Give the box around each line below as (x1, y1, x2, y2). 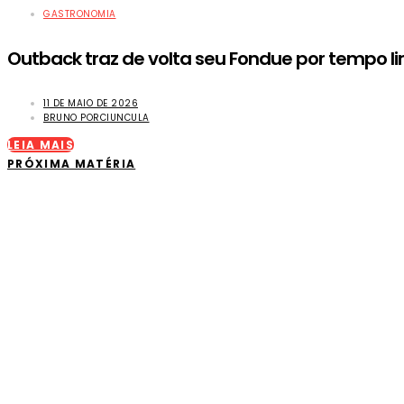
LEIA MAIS (7, 136, 75, 152)
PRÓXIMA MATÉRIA (7, 155, 136, 171)
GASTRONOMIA (43, 6, 116, 21)
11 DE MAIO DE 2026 (43, 96, 138, 110)
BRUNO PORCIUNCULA (43, 110, 150, 124)
